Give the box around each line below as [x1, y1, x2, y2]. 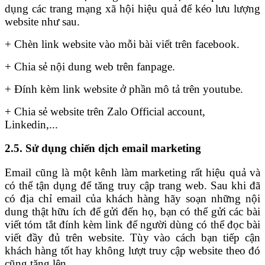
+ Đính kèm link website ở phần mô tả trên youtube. [5, 82, 243, 95]
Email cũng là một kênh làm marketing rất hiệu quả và [5, 166, 260, 179]
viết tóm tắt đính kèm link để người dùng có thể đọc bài [5, 218, 260, 231]
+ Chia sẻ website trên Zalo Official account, [5, 105, 205, 118]
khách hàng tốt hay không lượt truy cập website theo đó [5, 244, 260, 257]
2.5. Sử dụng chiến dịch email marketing [5, 142, 201, 155]
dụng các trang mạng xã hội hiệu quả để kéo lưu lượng [5, 2, 260, 15]
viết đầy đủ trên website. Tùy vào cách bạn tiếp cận [5, 231, 260, 244]
